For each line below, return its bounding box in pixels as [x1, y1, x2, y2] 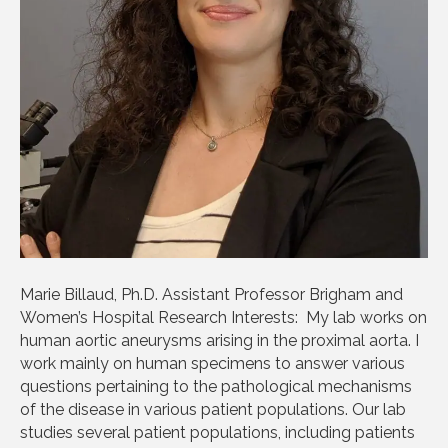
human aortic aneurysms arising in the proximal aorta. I [20, 330, 419, 350]
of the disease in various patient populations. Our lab [20, 399, 406, 419]
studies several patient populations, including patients [20, 422, 415, 442]
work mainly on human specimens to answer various [20, 353, 405, 373]
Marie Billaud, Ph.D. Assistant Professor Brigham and [20, 284, 403, 304]
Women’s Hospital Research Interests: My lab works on [20, 307, 427, 327]
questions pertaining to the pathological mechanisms [20, 376, 412, 396]
